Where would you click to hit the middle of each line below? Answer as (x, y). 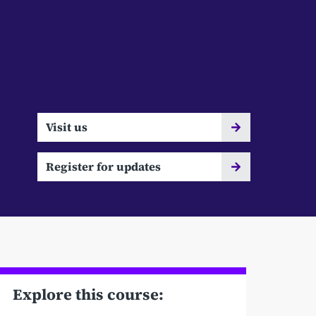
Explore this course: (89, 295)
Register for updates (103, 166)
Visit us (67, 127)
